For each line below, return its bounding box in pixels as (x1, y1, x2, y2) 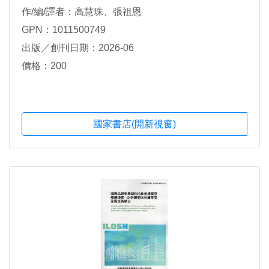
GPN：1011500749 (22, 25, 106, 35)
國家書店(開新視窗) (93, 118, 176, 129)
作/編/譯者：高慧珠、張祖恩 (22, 7, 142, 17)
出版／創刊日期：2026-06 (22, 43, 134, 53)
